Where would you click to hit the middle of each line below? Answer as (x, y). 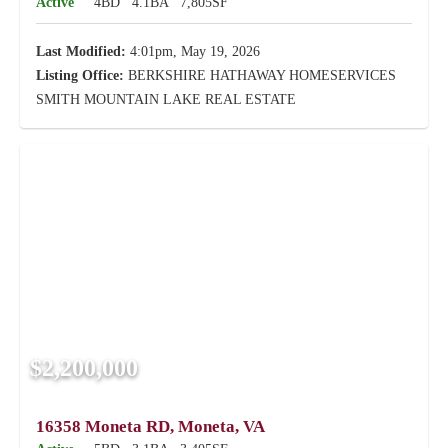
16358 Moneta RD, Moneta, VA (150, 426)
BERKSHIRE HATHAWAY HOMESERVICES (260, 75)
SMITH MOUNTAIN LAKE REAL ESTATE (166, 99)
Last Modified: (81, 51)
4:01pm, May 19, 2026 (193, 51)
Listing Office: (80, 75)
